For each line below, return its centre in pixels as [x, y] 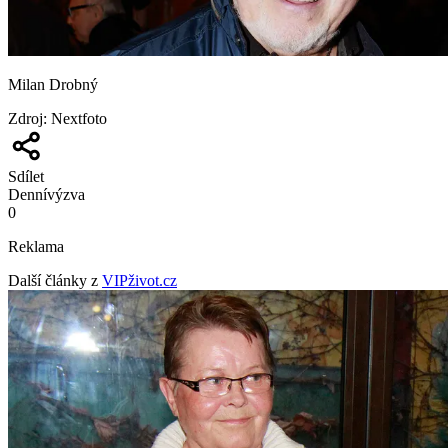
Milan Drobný [53, 84]
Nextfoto [79, 118]
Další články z [53, 280]
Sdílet [26, 176]
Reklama [36, 246]
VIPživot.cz [139, 280]
